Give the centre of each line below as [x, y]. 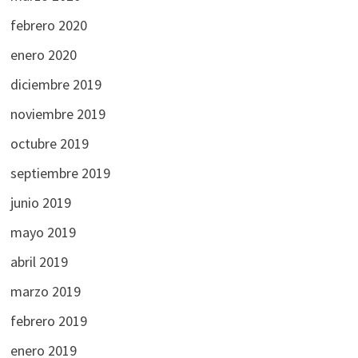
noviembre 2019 [58, 113]
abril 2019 [39, 261]
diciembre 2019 [56, 84]
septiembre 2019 [60, 173]
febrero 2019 [48, 320]
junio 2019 [40, 202]
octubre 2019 [49, 143]
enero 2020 [43, 54]
